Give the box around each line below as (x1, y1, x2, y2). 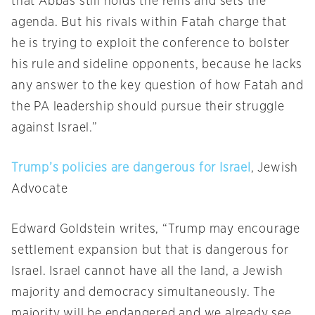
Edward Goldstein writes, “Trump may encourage (11, 223, 300, 236)
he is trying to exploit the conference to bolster (11, 37, 290, 51)
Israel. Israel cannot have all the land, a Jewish (11, 265, 284, 278)
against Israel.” (11, 122, 98, 135)
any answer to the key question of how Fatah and (11, 79, 304, 93)
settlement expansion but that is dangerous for (11, 244, 289, 257)
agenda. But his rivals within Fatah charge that (11, 16, 287, 30)
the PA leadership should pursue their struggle (11, 101, 285, 114)
